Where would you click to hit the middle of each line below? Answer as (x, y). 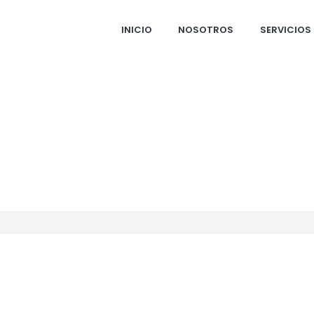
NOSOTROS (206, 30)
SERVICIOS (285, 30)
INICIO (136, 30)
